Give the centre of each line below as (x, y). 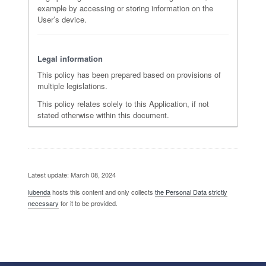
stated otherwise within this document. (103, 115)
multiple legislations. (72, 86)
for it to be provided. (88, 203)
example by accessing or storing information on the (125, 8)
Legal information (70, 58)
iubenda (39, 192)
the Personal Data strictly (191, 192)
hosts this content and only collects (102, 192)
